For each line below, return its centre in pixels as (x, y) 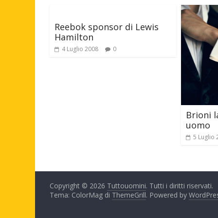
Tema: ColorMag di (81, 195)
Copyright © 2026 (78, 186)
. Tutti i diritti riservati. (180, 186)
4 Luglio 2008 (80, 49)
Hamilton (74, 37)
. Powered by (167, 195)
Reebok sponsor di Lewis (107, 27)
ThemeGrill (129, 195)
